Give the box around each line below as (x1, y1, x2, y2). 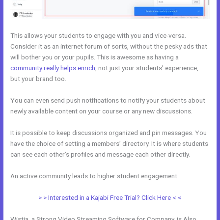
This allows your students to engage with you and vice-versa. (10, 31, 187, 40)
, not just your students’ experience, (95, 64, 199, 72)
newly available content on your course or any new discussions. (10, 107, 193, 115)
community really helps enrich (10, 64, 96, 72)
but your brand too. (10, 75, 67, 83)
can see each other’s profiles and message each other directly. (10, 150, 191, 158)
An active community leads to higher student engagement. (10, 171, 179, 180)
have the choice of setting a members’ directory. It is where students (10, 139, 209, 147)
